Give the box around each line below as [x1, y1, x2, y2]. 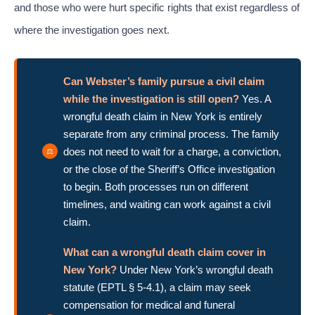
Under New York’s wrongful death [117, 263, 273, 276]
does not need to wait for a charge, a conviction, [63, 145, 281, 157]
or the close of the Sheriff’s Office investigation [63, 162, 275, 175]
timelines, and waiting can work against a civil [63, 198, 271, 210]
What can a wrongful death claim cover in [63, 245, 266, 258]
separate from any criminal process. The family [63, 127, 279, 140]
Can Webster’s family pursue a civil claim [63, 75, 264, 87]
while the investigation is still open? [63, 92, 239, 105]
